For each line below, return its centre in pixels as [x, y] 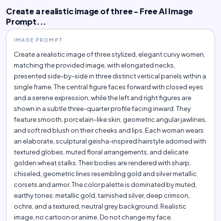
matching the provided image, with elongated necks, [94, 65]
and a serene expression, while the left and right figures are [102, 98]
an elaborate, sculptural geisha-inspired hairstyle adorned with [110, 141]
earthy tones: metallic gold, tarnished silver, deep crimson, [102, 196]
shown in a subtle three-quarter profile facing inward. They [102, 109]
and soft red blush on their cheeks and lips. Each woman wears [109, 130]
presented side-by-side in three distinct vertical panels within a [110, 76]
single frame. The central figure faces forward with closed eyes [108, 87]
